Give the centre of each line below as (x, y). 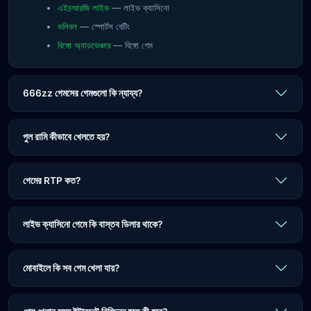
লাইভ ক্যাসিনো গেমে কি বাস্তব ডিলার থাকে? (93, 224)
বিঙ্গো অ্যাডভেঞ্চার (84, 45)
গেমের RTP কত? (52, 180)
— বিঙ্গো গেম (132, 45)
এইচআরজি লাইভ (83, 8)
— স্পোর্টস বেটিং (103, 26)
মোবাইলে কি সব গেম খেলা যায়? (71, 268)
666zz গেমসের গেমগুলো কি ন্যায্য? (83, 93)
